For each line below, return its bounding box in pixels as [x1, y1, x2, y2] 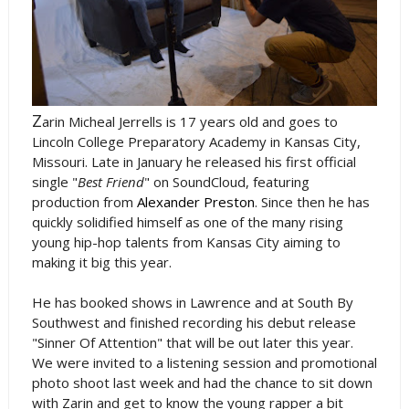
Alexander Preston [136, 193, 255, 211]
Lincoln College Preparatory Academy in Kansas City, [31, 132, 361, 151]
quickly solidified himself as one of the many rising [31, 213, 343, 231]
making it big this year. [31, 253, 172, 271]
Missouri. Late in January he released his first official [31, 152, 356, 171]
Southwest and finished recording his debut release [31, 313, 356, 331]
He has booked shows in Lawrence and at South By [31, 293, 353, 311]
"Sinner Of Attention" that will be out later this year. [31, 333, 353, 351]
